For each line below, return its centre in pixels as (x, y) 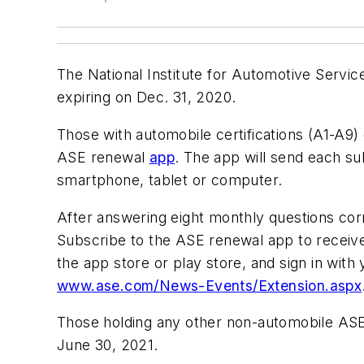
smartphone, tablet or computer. (170, 180)
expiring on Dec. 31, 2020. (147, 97)
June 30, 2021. (110, 345)
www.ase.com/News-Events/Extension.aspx (210, 285)
